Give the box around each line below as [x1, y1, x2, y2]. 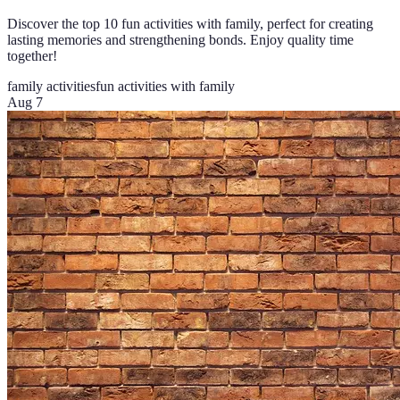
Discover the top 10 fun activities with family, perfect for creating [7, 15, 373, 31]
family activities [7, 78, 96, 94]
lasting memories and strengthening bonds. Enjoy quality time [7, 31, 354, 47]
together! [7, 47, 57, 63]
